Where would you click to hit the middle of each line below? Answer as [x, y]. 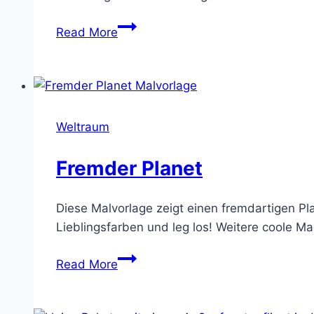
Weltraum [83, 127]
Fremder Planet [129, 168]
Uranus [137, 26]
